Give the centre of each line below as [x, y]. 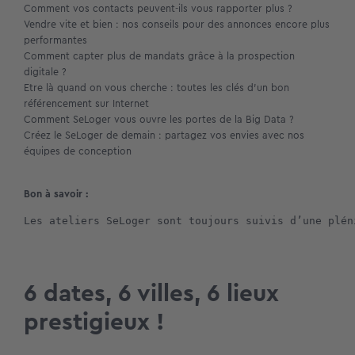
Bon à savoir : [56, 193]
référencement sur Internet [86, 103]
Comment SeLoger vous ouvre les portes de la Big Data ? [159, 119]
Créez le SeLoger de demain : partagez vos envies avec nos [164, 135]
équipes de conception [78, 151]
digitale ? [45, 71]
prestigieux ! [94, 321]
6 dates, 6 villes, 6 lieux [151, 293]
